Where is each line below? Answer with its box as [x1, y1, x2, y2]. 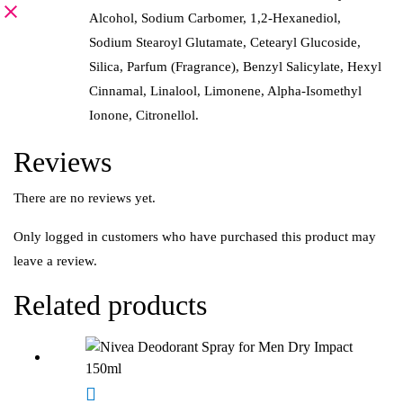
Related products [13, 289, 207, 322]
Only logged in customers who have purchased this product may [13, 229, 376, 245]
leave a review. [13, 254, 97, 269]
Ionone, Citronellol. [89, 108, 199, 123]
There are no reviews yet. [13, 191, 156, 206]
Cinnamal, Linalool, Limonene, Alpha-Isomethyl [89, 84, 362, 99]
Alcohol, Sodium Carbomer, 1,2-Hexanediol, [89, 11, 341, 26]
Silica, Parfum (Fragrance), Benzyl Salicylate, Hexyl [89, 59, 381, 75]
